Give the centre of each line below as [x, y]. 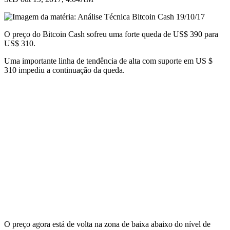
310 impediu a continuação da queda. [64, 70]
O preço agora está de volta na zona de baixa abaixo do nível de [107, 224]
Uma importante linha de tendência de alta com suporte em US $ [108, 61]
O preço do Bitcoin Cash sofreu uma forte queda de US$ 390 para [111, 34]
